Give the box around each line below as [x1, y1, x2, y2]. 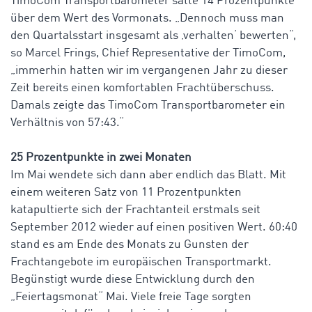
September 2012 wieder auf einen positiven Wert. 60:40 [10, 221, 297, 234]
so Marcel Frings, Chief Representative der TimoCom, [10, 47, 286, 60]
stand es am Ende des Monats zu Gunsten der [10, 239, 249, 251]
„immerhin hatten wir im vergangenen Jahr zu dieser [10, 65, 288, 77]
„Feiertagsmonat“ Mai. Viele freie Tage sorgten [10, 291, 251, 304]
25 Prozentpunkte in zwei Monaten [10, 152, 192, 164]
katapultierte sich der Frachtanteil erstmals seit [10, 204, 260, 217]
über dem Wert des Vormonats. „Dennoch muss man [10, 13, 284, 25]
